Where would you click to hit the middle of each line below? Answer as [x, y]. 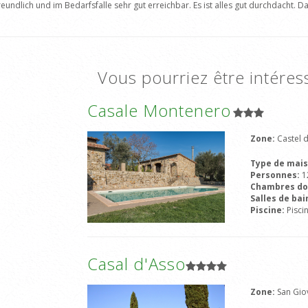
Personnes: [276, 175]
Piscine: [268, 210]
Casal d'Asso [136, 264]
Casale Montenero [159, 110]
